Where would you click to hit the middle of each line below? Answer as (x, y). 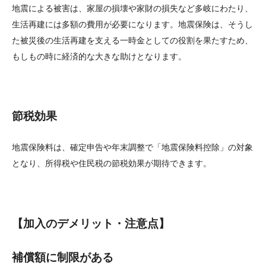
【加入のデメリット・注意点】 (91, 223)
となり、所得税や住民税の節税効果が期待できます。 (112, 164)
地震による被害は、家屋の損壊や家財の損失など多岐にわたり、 (132, 9)
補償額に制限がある (63, 257)
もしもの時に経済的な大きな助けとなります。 (99, 57)
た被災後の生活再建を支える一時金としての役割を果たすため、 (132, 41)
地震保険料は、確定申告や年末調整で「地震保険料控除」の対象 (132, 148)
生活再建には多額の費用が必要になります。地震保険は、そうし (132, 25)
